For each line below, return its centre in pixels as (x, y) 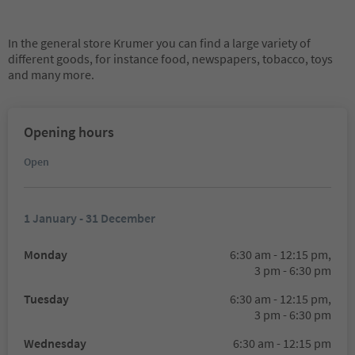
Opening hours (69, 132)
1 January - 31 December (90, 218)
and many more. (51, 74)
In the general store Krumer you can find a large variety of (159, 43)
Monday (46, 254)
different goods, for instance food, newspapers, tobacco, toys (170, 59)
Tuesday (46, 299)
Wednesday (55, 343)
